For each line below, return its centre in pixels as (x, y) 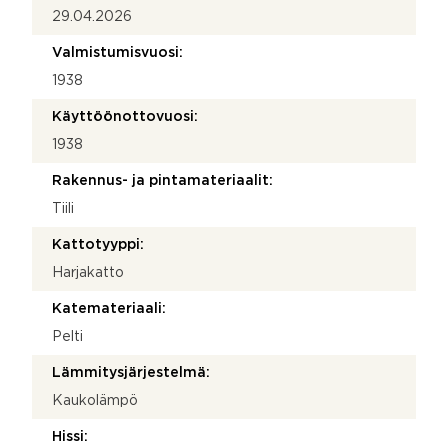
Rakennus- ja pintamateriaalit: (162, 180)
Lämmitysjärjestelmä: (131, 372)
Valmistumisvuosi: (117, 52)
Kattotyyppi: (98, 244)
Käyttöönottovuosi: (125, 116)
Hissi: (70, 436)
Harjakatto (88, 272)
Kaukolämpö (95, 400)
